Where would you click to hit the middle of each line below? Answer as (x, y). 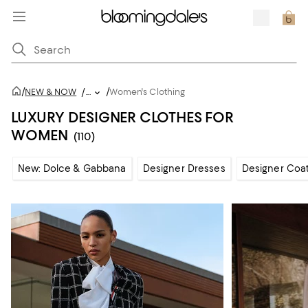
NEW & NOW (51, 92)
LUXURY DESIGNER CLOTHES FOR (122, 117)
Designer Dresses (184, 168)
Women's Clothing (147, 92)
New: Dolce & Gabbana (72, 168)
